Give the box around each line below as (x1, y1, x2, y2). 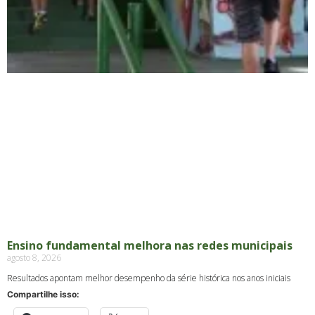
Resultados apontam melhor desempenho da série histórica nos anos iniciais (7, 271, 290, 284)
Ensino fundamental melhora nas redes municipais (7, 237, 292, 253)
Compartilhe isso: (7, 288, 79, 300)
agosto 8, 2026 (7, 251, 61, 264)
